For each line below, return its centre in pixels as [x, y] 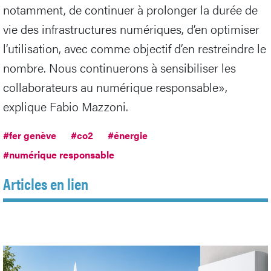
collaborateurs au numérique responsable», [115, 87]
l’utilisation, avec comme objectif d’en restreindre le [135, 48]
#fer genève [30, 135]
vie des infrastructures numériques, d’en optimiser [131, 29]
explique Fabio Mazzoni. [66, 106]
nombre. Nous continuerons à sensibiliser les [119, 68]
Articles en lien [46, 184]
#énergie [128, 135]
